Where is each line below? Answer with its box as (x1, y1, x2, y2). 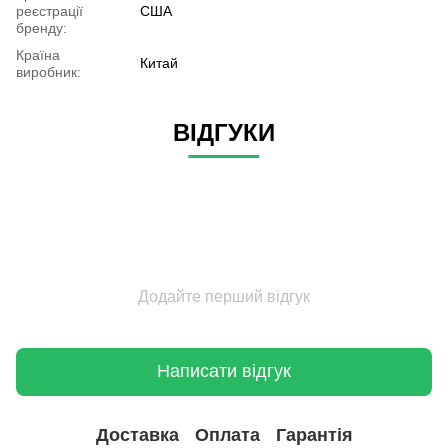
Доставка (95, 425, 179, 446)
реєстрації (16, 2, 83, 19)
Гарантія (275, 425, 353, 446)
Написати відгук (157, 361, 291, 382)
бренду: (16, 19, 67, 36)
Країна (16, 46, 60, 63)
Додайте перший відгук (138, 287, 310, 305)
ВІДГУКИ (173, 118, 275, 146)
